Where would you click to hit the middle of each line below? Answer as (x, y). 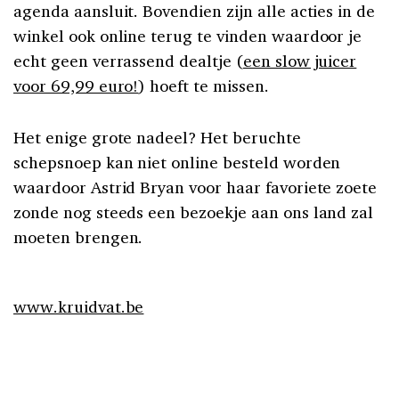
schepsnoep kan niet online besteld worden (177, 163)
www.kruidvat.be (79, 307)
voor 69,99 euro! (76, 86)
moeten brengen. (78, 237)
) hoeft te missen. (204, 86)
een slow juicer (300, 61)
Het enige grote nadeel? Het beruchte (157, 138)
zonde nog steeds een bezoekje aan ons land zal (194, 212)
